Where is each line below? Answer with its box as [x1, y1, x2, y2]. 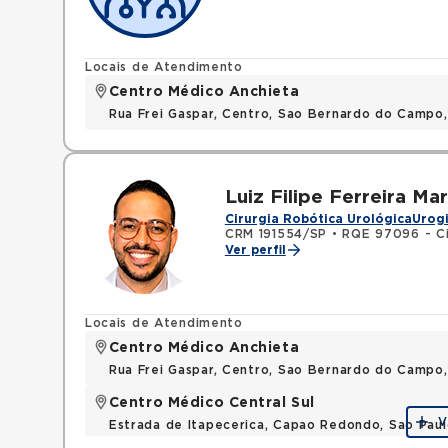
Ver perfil [224, 244, 286, 256]
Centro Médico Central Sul [108, 396, 315, 410]
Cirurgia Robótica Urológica [224, 213, 412, 225]
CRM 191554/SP [224, 228, 328, 240]
